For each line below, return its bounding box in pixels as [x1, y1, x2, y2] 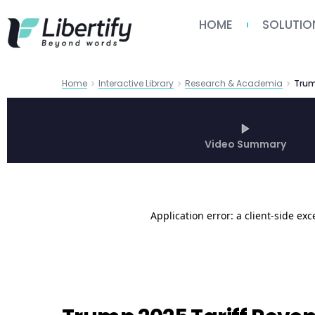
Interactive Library [98, 77, 174, 89]
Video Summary [205, 136, 286, 151]
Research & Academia [185, 77, 283, 89]
